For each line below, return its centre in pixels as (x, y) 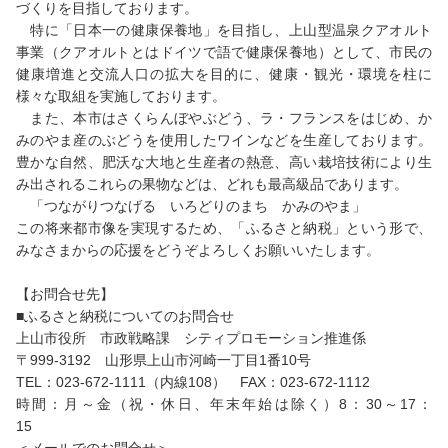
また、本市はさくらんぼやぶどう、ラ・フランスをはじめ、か (224, 118)
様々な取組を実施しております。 (121, 96)
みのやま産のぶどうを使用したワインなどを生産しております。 (224, 140)
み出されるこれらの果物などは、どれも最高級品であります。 (212, 184)
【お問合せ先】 (65, 294)
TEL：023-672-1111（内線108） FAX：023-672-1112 (193, 382)
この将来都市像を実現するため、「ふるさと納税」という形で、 (224, 228)
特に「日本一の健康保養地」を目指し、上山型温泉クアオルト (224, 30)
